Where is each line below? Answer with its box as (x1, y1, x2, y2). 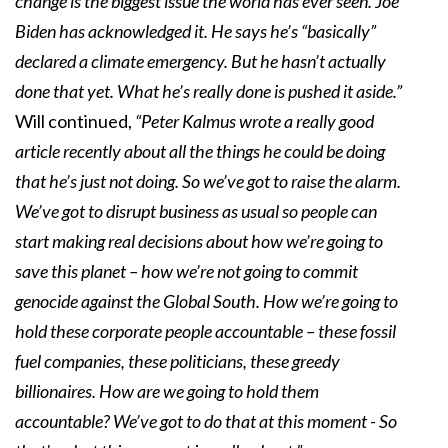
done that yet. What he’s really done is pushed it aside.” (15, 80, 402, 103)
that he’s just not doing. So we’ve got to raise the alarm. (15, 170, 401, 193)
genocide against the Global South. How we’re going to (15, 290, 398, 313)
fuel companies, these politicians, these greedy (15, 350, 340, 373)
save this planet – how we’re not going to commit (15, 260, 358, 283)
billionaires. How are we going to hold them (15, 380, 319, 403)
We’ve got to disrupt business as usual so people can (15, 200, 377, 223)
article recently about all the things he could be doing (15, 140, 385, 163)
